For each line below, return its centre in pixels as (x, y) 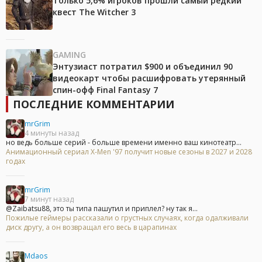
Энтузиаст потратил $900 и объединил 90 (143, 67)
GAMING (69, 55)
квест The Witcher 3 (94, 12)
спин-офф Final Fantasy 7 (105, 90)
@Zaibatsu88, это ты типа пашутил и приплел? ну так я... (102, 209)
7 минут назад (49, 199)
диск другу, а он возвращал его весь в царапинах (91, 227)
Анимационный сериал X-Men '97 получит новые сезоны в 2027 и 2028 (129, 152)
